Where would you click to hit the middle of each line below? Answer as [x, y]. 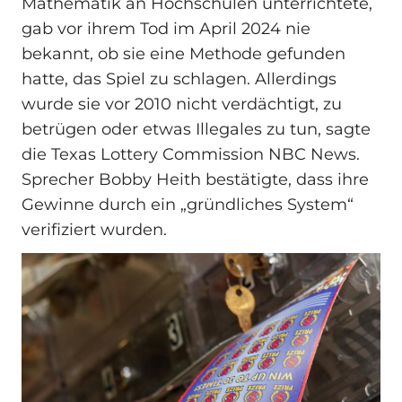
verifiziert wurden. [94, 229]
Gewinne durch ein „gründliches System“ [188, 204]
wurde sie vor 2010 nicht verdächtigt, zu [182, 104]
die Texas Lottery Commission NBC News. [191, 154]
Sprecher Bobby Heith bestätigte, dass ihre [195, 179]
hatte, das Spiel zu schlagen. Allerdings [179, 79]
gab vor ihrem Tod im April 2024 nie [166, 28]
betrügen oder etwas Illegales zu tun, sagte [196, 129]
